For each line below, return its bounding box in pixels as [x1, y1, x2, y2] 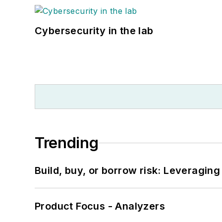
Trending [35, 134, 99, 152]
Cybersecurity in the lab [35, 25, 154, 37]
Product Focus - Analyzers [35, 200, 165, 213]
